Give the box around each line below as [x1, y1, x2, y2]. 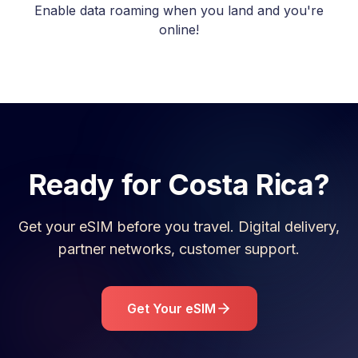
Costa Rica [168, 167, 314, 202]
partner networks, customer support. [58, 241, 300, 257]
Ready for [28, 167, 169, 202]
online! [159, 22, 199, 38]
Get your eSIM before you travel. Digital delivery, [18, 218, 340, 235]
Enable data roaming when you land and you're [34, 2, 324, 18]
